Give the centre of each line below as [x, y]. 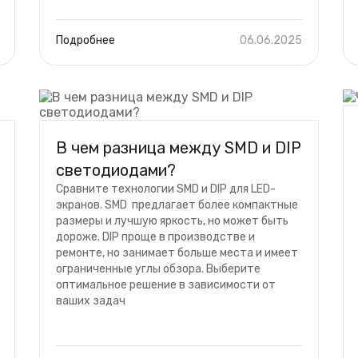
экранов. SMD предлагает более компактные [177, 205]
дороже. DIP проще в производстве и [155, 237]
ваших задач [91, 301]
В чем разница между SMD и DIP [179, 148]
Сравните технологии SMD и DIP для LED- [166, 189]
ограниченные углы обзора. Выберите [158, 269]
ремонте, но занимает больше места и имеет [177, 253]
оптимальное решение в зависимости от [166, 285]
